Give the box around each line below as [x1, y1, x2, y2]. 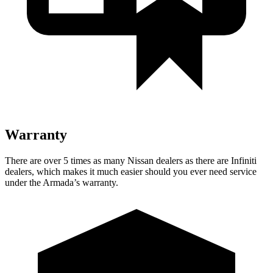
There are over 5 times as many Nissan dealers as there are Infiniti [5, 155, 257, 166]
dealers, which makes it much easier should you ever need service [5, 166, 257, 177]
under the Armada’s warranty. [5, 177, 118, 188]
